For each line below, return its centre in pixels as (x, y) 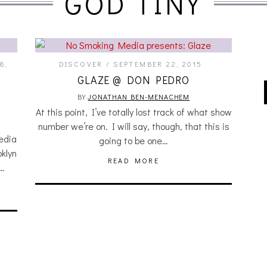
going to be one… (133, 140)
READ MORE (133, 160)
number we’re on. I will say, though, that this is (133, 126)
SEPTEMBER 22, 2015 (158, 64)
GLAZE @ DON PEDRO (133, 80)
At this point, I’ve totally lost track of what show (133, 112)
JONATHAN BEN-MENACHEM (139, 97)
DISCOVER (81, 64)
